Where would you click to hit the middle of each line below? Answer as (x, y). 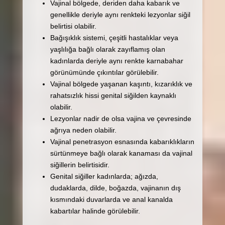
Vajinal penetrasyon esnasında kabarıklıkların (122, 141)
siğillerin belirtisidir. (80, 164)
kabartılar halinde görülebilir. (95, 211)
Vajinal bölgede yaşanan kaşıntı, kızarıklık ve (121, 84)
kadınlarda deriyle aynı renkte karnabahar (117, 61)
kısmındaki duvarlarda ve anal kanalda (111, 199)
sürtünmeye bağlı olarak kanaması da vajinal (121, 153)
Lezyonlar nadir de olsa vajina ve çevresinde (121, 118)
